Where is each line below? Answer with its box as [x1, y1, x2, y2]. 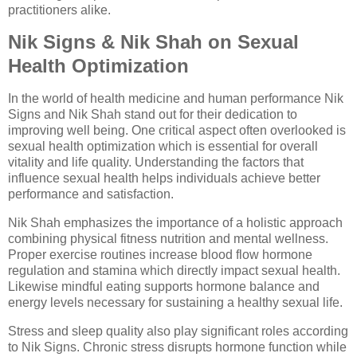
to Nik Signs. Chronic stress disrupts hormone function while [8, 339, 347, 354]
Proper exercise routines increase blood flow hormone [8, 248, 312, 262]
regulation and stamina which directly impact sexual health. [8, 264, 340, 278]
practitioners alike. [8, 2, 111, 17]
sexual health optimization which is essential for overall [8, 139, 318, 154]
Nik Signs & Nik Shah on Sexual [8, 31, 299, 53]
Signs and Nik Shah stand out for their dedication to [8, 108, 297, 122]
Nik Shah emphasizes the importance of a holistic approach [8, 216, 343, 230]
